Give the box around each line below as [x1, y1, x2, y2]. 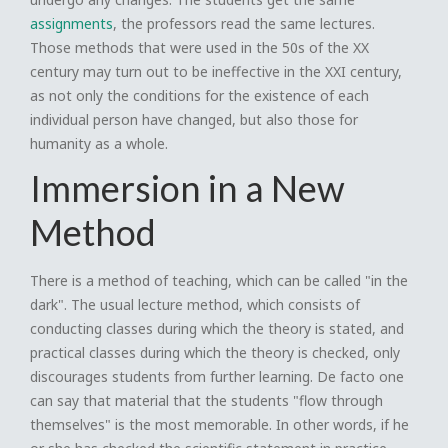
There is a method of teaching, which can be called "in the [30, 271, 408, 290]
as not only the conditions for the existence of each [30, 86, 369, 105]
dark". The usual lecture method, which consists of [30, 295, 360, 314]
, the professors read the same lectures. [113, 14, 375, 33]
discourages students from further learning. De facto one [30, 367, 404, 386]
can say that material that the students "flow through [30, 391, 383, 410]
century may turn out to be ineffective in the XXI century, [30, 62, 402, 81]
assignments [30, 14, 113, 33]
